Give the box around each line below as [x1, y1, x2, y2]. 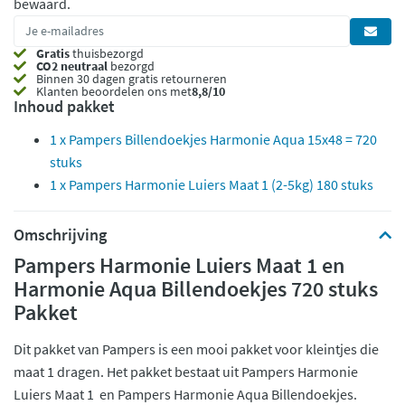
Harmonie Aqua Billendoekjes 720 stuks [14, 275, 378, 303]
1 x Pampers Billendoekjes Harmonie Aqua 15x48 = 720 [50, 130, 377, 148]
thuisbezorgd [70, 45, 144, 61]
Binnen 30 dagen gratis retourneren [33, 71, 227, 87]
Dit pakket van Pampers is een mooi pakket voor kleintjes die [14, 340, 379, 358]
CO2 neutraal [36, 58, 108, 74]
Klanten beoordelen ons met [36, 83, 192, 99]
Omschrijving [14, 224, 107, 245]
